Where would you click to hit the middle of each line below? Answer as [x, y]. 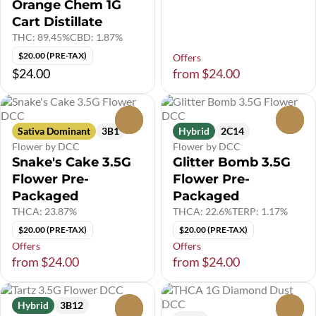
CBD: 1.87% [96, 37]
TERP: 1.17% [260, 212]
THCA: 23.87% [44, 212]
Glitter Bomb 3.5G [232, 163]
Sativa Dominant [54, 131]
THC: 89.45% [41, 37]
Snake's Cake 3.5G [72, 163]
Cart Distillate [57, 22]
